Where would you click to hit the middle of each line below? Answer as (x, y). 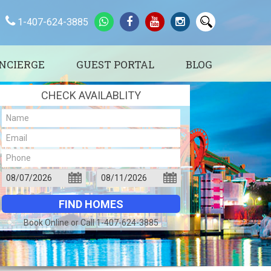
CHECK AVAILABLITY (91, 95)
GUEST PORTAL (115, 64)
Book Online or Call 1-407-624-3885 (91, 223)
